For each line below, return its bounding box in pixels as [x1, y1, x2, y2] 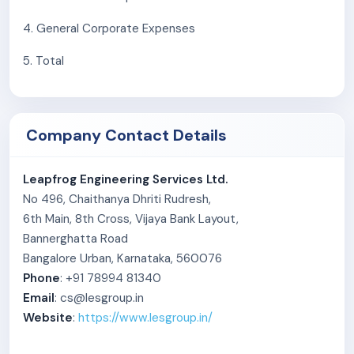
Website [23, 310, 73, 326]
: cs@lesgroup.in [55, 290, 144, 307]
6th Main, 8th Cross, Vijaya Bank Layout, [23, 211, 239, 228]
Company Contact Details [26, 125, 227, 146]
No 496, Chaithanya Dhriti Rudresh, [23, 191, 211, 208]
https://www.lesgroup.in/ [78, 310, 213, 326]
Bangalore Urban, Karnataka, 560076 [23, 250, 222, 267]
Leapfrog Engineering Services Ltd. [23, 171, 228, 188]
